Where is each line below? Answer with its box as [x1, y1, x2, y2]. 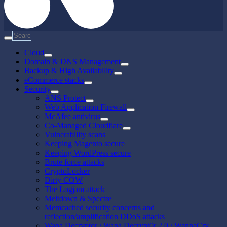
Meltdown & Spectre [45, 194, 111, 203]
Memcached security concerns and [45, 203, 155, 212]
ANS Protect [45, 94, 86, 103]
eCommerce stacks [24, 75, 84, 85]
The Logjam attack [45, 185, 105, 194]
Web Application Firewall [45, 103, 127, 112]
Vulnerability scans [45, 130, 105, 139]
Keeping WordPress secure [45, 148, 131, 158]
